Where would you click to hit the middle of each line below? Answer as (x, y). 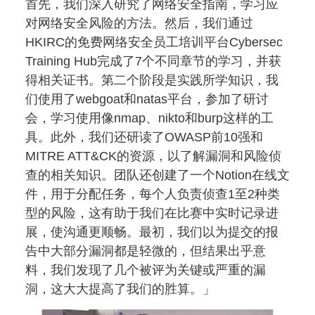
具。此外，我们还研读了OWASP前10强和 (144, 137)
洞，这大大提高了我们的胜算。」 (120, 289)
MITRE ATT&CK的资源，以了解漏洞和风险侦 (153, 156)
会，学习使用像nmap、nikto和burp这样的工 (149, 118)
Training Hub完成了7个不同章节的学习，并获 (153, 61)
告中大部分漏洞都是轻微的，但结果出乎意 (146, 251)
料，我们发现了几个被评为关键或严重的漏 (146, 270)
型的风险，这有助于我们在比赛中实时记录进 (152, 213)
